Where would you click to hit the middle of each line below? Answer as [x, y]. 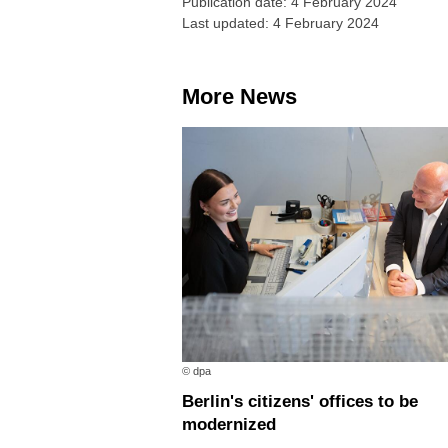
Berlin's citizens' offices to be [188, 401]
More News [248, 97]
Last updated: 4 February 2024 [280, 23]
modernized [229, 424]
